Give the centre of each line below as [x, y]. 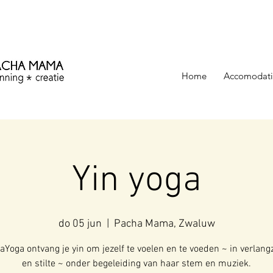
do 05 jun [80, 224]
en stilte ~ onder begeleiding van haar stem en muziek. [136, 264]
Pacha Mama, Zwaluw [164, 224]
